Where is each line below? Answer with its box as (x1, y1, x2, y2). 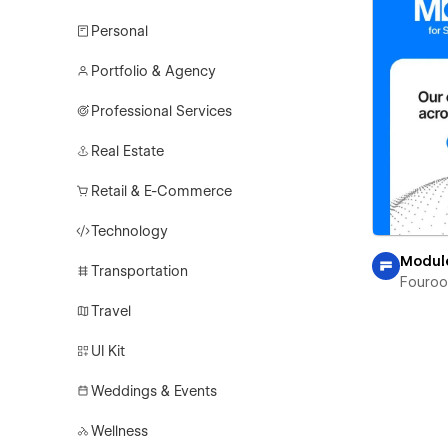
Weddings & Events (91, 383, 218, 399)
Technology (91, 223, 169, 239)
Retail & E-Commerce (91, 183, 233, 199)
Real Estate (91, 143, 165, 159)
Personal (91, 23, 149, 39)
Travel (91, 303, 132, 319)
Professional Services (91, 103, 233, 119)
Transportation (91, 263, 189, 279)
